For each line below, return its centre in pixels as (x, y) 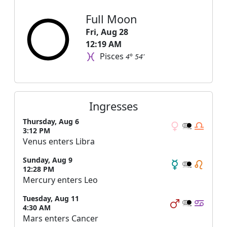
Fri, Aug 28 (107, 32)
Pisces (112, 56)
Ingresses (113, 106)
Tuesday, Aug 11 (51, 198)
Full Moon (111, 19)
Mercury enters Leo (60, 180)
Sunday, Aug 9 (48, 160)
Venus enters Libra (59, 141)
